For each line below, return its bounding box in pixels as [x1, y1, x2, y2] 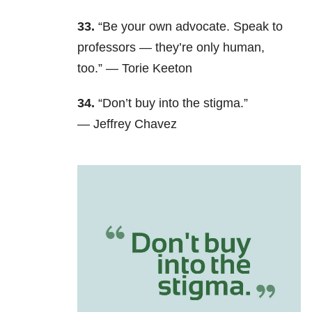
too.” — [77, 61, 122, 76]
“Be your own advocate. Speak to [98, 19, 283, 34]
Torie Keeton [122, 61, 192, 76]
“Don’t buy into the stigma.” [98, 96, 248, 111]
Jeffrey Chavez [93, 117, 177, 132]
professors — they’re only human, [77, 40, 265, 55]
